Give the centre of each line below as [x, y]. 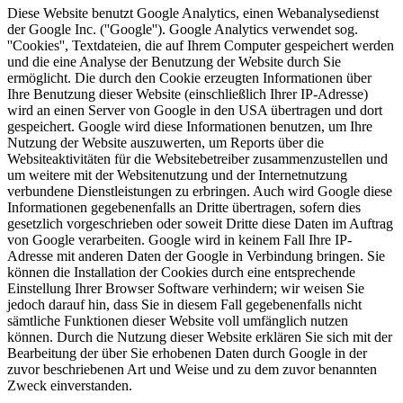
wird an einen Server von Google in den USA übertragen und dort [195, 110]
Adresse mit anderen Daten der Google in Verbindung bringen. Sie [196, 255]
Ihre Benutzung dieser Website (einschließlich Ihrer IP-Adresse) [188, 94]
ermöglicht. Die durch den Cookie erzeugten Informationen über [189, 77]
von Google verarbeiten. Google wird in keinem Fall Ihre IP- [179, 239]
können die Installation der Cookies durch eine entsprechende [181, 272]
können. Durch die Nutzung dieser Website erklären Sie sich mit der [200, 336]
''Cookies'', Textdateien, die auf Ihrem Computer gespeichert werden [201, 45]
